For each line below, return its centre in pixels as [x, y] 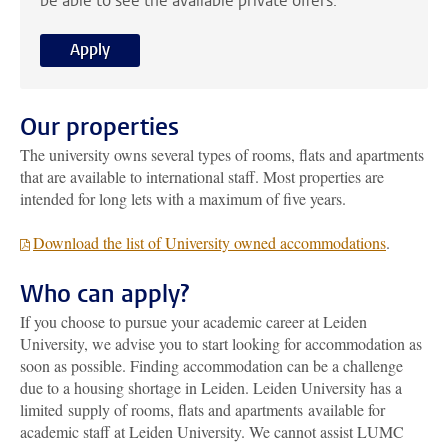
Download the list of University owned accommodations [209, 242]
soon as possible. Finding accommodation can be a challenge [211, 365]
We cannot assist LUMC [326, 431]
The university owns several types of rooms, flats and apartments [222, 154]
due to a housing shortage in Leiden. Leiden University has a [211, 387]
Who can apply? [105, 293]
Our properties [99, 126]
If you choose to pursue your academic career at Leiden [193, 321]
